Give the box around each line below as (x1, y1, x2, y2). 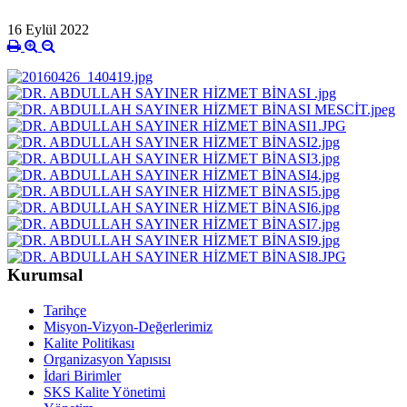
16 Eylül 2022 (7, 22, 89, 38)
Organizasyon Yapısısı (44, 351, 171, 367)
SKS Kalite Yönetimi (44, 383, 165, 400)
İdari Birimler (44, 367, 121, 383)
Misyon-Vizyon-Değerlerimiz (44, 318, 213, 334)
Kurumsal (7, 265, 83, 285)
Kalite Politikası (44, 334, 134, 351)
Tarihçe (44, 302, 86, 318)
